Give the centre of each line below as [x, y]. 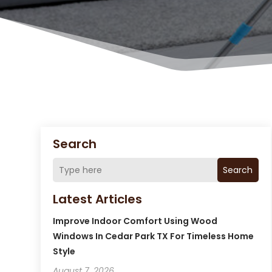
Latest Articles [98, 199]
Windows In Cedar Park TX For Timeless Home [154, 236]
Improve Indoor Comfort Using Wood [135, 221]
